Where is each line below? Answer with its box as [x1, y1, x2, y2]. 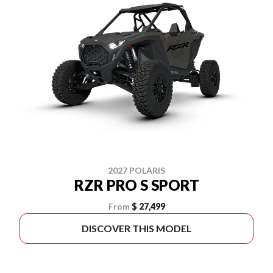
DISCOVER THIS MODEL [81, 222, 192, 234]
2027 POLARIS [108, 165, 165, 175]
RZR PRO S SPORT [74, 176, 199, 194]
